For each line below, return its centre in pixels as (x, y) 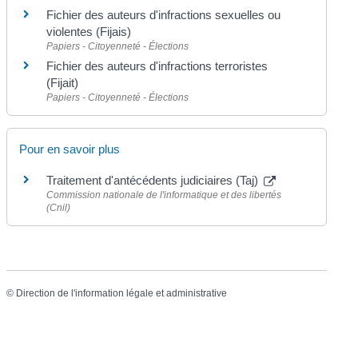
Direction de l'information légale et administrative (122, 294)
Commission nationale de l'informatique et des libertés (164, 195)
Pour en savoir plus (70, 149)
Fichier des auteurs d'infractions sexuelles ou (164, 14)
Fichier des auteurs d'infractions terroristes (157, 66)
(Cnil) (59, 208)
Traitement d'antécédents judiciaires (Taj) (154, 181)
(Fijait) (63, 82)
